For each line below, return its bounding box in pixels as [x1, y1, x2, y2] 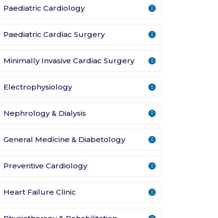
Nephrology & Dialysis [3, 109, 86, 118]
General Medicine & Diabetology [3, 135, 125, 145]
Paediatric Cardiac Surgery [3, 30, 105, 39]
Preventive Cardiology [3, 161, 87, 171]
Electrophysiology [3, 82, 72, 92]
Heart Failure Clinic [3, 187, 76, 197]
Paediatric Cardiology [3, 3, 85, 13]
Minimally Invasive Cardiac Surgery [3, 56, 134, 66]
